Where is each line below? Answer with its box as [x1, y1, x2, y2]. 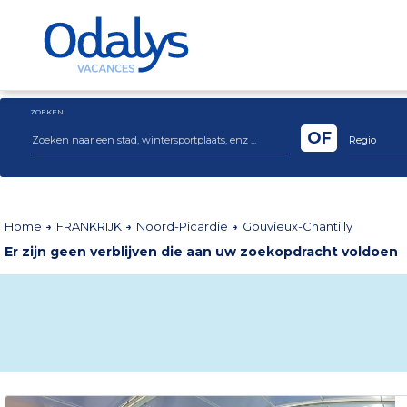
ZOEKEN [30, 107, 64, 116]
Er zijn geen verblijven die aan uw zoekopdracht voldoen [5, 243, 398, 260]
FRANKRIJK [56, 219, 124, 233]
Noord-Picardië [136, 219, 231, 233]
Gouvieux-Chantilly [243, 219, 352, 233]
